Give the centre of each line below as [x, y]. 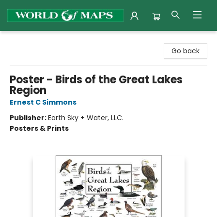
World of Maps [31, 40]
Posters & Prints [39, 128]
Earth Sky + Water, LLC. [86, 118]
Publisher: [29, 118]
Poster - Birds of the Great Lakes [96, 80]
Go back [186, 51]
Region [28, 90]
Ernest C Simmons [43, 102]
